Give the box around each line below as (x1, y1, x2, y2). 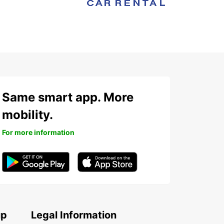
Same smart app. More (2, 90, 133, 105)
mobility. (2, 107, 53, 122)
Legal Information (31, 209, 117, 221)
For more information (2, 128, 74, 137)
